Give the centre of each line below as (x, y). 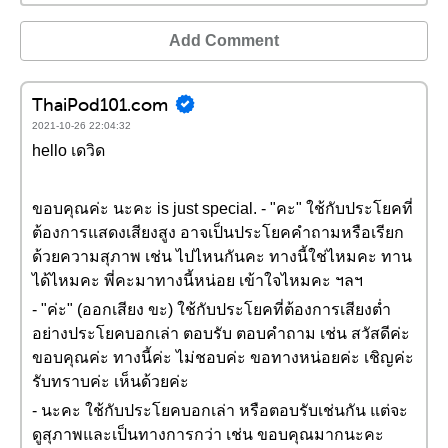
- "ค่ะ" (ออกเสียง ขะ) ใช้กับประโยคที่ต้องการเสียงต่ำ (211, 309)
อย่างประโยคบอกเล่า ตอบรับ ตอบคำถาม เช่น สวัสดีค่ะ (221, 333)
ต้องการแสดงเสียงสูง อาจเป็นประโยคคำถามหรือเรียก (218, 232)
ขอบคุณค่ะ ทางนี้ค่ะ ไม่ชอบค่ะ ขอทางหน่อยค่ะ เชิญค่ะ (223, 357)
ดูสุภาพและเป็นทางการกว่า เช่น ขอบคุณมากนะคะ (208, 434)
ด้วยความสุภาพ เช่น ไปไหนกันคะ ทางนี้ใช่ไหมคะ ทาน (222, 256)
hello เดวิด (68, 150)
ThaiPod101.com (100, 104)
